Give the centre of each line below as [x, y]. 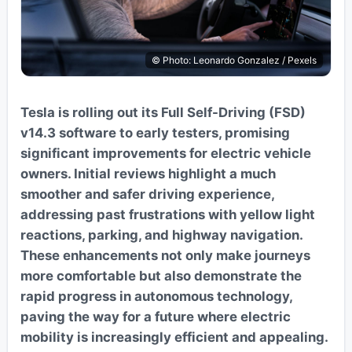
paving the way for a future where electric [155, 316]
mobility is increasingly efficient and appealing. [174, 337]
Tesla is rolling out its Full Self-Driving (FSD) [163, 112]
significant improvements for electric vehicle [165, 153]
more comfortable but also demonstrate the [161, 275]
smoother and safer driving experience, [147, 194]
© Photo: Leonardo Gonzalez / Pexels [235, 60]
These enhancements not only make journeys [165, 255]
